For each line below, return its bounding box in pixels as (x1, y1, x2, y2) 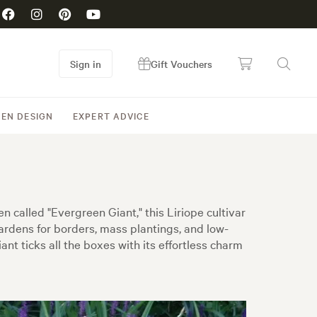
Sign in (70, 57, 101, 71)
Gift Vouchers (151, 57, 212, 71)
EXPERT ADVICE (73, 109, 149, 122)
